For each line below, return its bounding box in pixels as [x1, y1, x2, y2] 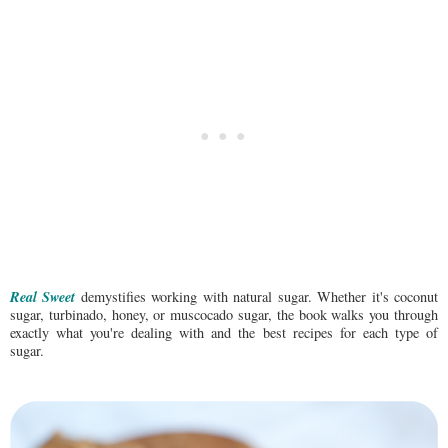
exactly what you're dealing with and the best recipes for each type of [10, 322, 438, 342]
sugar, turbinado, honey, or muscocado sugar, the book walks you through [10, 304, 438, 324]
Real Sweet [10, 285, 76, 307]
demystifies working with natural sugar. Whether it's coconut [75, 286, 439, 306]
